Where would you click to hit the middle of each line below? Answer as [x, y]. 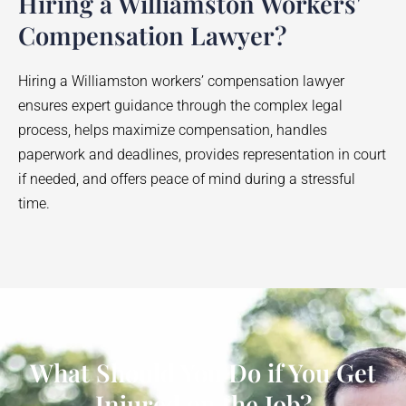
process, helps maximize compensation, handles [173, 130]
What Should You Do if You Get [203, 372]
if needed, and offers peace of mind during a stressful [187, 179]
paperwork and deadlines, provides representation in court [202, 154]
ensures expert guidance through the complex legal [180, 105]
